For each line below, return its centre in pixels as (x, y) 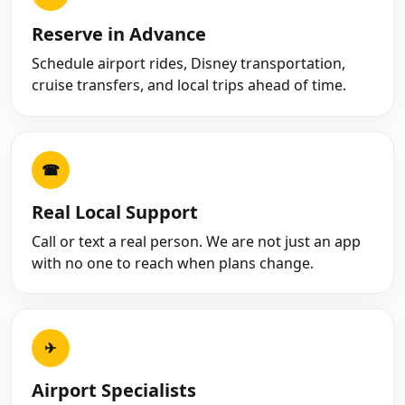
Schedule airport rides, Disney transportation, (188, 64)
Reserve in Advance (118, 34)
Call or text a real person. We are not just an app (196, 241)
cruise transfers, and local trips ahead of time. (188, 85)
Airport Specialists (113, 390)
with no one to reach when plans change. (172, 263)
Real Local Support (114, 212)
